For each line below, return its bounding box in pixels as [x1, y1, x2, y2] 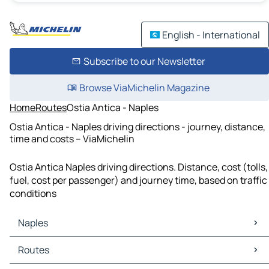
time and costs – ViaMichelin [10, 131, 134, 145]
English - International [162, 28, 260, 41]
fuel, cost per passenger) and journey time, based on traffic [10, 174, 267, 187]
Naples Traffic [12, 250, 73, 264]
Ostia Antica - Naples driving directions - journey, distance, [10, 119, 265, 133]
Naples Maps [12, 237, 67, 250]
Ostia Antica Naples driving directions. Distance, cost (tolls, [10, 160, 268, 174]
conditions [10, 187, 56, 201]
